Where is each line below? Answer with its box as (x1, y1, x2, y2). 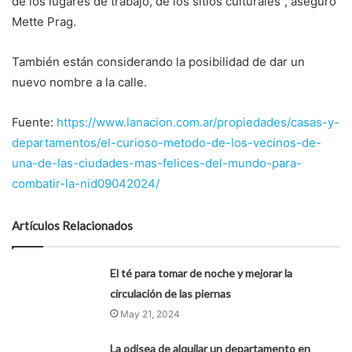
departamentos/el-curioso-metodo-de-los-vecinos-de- (12, 134, 321, 150)
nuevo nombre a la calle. (12, 74, 147, 90)
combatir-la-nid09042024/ (12, 175, 159, 191)
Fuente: (12, 114, 57, 130)
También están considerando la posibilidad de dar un (12, 53, 305, 69)
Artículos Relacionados (12, 218, 133, 233)
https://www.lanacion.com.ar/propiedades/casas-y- (57, 114, 339, 130)
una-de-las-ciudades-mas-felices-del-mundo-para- (12, 155, 302, 170)
